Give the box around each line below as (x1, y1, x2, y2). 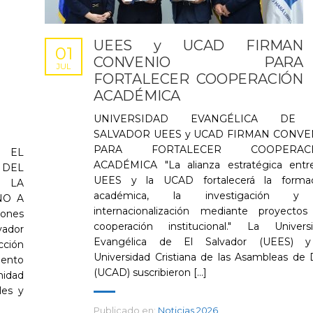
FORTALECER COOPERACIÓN (94, 71, 303, 87)
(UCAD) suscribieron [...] (94, 266, 207, 279)
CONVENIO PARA (94, 54, 303, 71)
